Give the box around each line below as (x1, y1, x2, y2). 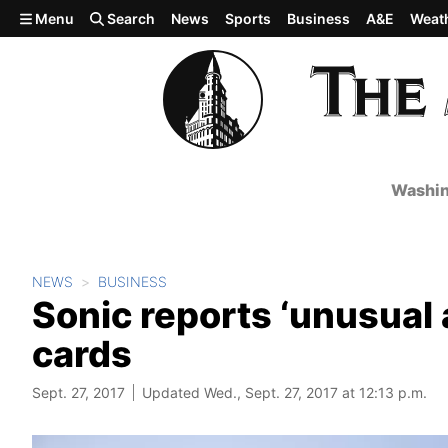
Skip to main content (8, 7, 166, 27)
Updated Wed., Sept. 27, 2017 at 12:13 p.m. (142, 384, 427, 401)
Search (104, 10, 156, 27)
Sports (225, 10, 272, 27)
